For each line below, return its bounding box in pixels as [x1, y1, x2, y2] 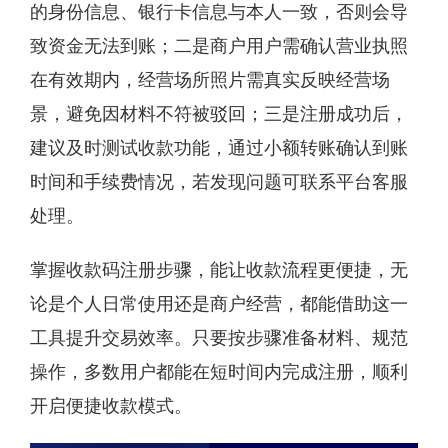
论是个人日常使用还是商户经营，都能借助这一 [30, 292, 408, 314]
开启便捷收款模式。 [30, 394, 192, 416]
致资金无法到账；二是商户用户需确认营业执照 [30, 34, 408, 56]
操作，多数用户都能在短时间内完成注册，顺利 [30, 360, 408, 382]
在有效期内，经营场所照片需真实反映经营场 [30, 68, 390, 90]
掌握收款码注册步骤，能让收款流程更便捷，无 [30, 258, 408, 280]
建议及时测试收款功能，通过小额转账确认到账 [30, 136, 408, 158]
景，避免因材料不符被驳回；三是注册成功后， [30, 102, 408, 124]
